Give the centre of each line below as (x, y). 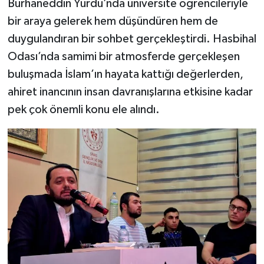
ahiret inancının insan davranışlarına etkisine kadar (130, 92)
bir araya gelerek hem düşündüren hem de (113, 22)
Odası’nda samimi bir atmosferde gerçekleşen (123, 57)
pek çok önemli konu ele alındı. (83, 110)
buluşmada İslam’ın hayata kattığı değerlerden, (125, 75)
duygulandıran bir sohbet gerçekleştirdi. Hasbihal (132, 39)
